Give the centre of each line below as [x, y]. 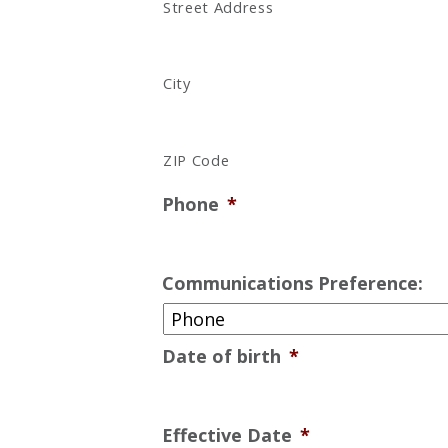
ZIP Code [196, 160]
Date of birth [221, 356]
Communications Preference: [292, 283]
